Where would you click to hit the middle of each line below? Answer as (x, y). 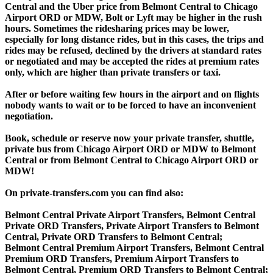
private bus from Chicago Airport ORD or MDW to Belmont (130, 149)
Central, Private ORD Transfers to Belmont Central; (114, 236)
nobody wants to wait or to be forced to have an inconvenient (130, 105)
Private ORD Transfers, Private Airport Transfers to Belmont (132, 225)
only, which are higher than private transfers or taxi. (113, 72)
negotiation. (29, 116)
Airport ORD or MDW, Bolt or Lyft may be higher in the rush (133, 17)
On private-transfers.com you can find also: (94, 193)
